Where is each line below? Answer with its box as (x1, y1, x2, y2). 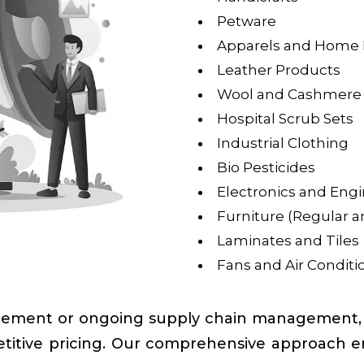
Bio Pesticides (217, 158, 315, 175)
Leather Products (217, 61, 340, 78)
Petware (217, 12, 276, 29)
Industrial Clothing (217, 134, 349, 151)
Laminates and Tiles (217, 232, 359, 249)
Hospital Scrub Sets (217, 110, 353, 127)
